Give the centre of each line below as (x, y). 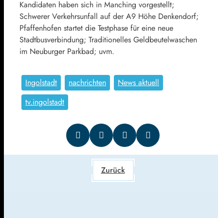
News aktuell (138, 82)
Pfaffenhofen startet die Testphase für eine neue (96, 28)
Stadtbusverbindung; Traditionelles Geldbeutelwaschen (108, 39)
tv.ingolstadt (45, 102)
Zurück (113, 170)
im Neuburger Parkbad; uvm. (67, 51)
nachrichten (87, 82)
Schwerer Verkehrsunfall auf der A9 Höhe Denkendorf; (109, 16)
